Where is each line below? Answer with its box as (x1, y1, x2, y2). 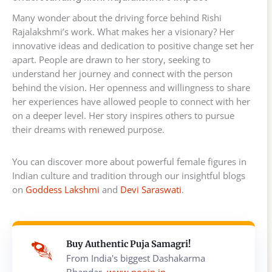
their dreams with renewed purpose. (12, 123, 165, 135)
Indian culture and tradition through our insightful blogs (12, 169, 245, 182)
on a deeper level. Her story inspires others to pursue (12, 109, 234, 121)
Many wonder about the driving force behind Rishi (12, 11, 222, 24)
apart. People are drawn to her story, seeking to (12, 53, 211, 66)
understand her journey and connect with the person (12, 67, 233, 80)
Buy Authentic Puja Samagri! (66, 238, 191, 250)
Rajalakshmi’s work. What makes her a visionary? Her (12, 25, 234, 38)
